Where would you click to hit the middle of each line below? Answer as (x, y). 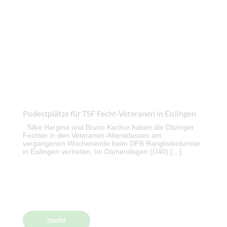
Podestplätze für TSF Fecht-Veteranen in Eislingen (109, 113)
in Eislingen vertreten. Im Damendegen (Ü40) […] (102, 151)
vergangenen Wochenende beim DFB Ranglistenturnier (112, 143)
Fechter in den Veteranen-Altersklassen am (92, 135)
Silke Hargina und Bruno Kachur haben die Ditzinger (108, 127)
